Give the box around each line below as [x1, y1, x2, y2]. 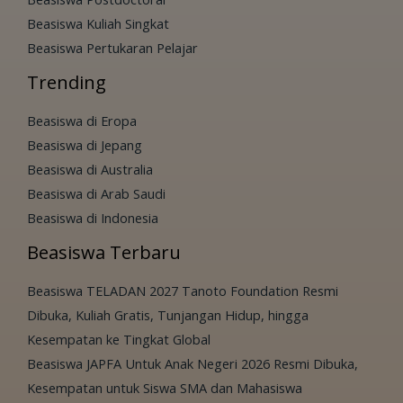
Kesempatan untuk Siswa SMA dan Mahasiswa [27, 378, 302, 397]
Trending [27, 69, 106, 94]
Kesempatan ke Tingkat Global [27, 329, 210, 348]
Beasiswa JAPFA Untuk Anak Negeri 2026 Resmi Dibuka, [27, 354, 358, 372]
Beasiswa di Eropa [27, 111, 137, 130]
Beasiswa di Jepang [27, 135, 142, 154]
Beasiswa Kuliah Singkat [27, 13, 169, 32]
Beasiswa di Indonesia [27, 208, 158, 227]
